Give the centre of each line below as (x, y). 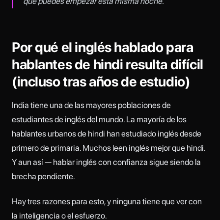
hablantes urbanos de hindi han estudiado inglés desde (107, 134)
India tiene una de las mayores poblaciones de (91, 105)
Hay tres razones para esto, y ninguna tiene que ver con (107, 201)
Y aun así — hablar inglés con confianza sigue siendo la (106, 162)
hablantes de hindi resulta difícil (108, 64)
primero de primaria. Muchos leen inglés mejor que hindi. (109, 148)
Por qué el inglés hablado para (103, 47)
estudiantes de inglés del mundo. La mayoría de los (99, 120)
